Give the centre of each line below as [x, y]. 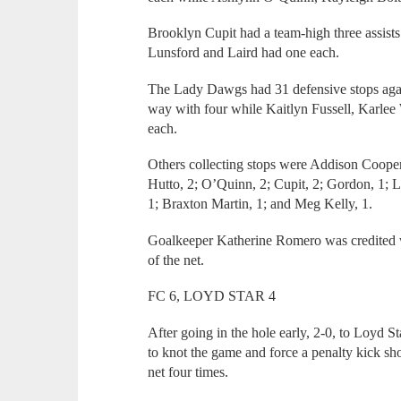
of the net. [176, 260]
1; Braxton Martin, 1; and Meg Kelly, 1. [260, 204]
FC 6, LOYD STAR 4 [212, 296]
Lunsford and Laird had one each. [244, 53]
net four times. [188, 371]
